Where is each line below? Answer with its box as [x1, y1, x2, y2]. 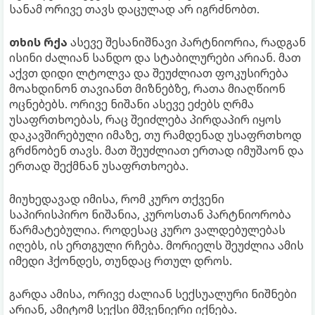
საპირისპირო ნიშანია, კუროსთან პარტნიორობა [9, 206, 291, 222]
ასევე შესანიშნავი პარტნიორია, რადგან [67, 34, 306, 50]
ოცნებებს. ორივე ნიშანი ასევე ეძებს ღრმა [9, 96, 254, 112]
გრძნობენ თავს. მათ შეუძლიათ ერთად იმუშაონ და [9, 142, 304, 158]
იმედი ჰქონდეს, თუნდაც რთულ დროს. [9, 252, 232, 269]
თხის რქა [9, 34, 67, 50]
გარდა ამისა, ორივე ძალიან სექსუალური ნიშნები [9, 285, 297, 302]
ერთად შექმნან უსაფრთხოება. [9, 157, 188, 174]
